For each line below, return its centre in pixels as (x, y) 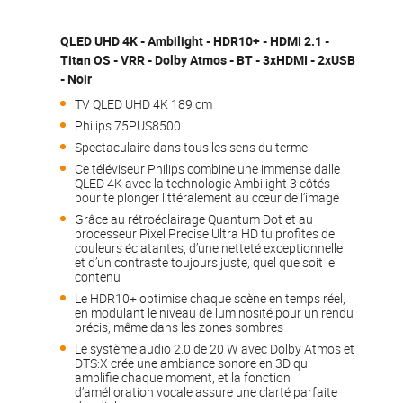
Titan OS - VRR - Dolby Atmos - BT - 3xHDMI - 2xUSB (208, 59)
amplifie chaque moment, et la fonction (183, 377)
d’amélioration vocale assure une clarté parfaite (206, 391)
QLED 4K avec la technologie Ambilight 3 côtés (203, 183)
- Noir (76, 78)
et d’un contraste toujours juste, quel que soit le (205, 262)
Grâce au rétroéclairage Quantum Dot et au (194, 219)
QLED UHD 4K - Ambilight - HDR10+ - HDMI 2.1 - (195, 40)
